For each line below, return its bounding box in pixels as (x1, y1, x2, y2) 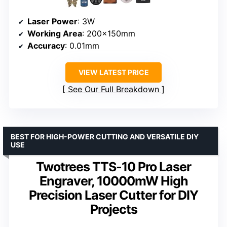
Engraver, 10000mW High (39, 173, 188, 188)
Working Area (27, 28, 82, 39)
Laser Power (27, 16, 78, 26)
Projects (90, 201, 137, 217)
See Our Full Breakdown (68, 84, 159, 94)
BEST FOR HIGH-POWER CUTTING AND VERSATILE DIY (11, 132, 199, 141)
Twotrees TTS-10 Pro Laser (36, 159, 191, 174)
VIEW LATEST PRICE (78, 67, 149, 77)
